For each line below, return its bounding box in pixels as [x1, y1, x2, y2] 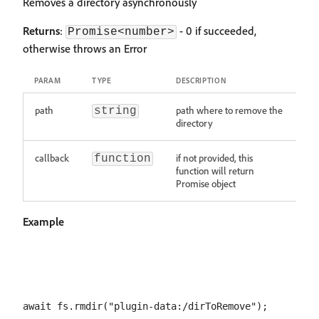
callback [35, 152, 69, 164]
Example [23, 214, 64, 229]
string [94, 105, 137, 117]
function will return [176, 164, 254, 177]
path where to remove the [176, 104, 283, 116]
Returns [23, 23, 60, 38]
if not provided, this [176, 152, 253, 164]
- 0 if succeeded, [177, 23, 256, 38]
